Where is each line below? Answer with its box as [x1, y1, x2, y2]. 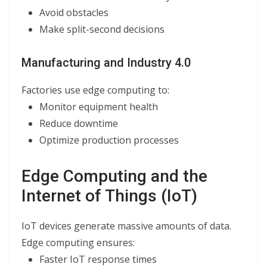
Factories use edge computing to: [21, 83, 169, 97]
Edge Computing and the [21, 166, 207, 186]
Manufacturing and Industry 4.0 [21, 55, 191, 70]
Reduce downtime [39, 117, 118, 130]
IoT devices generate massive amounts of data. [21, 219, 231, 232]
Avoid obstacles [39, 6, 108, 19]
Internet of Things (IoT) [21, 186, 197, 206]
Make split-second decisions [39, 23, 164, 36]
